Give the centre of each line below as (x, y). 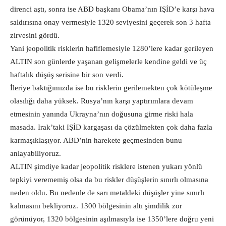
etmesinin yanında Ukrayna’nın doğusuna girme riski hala (102, 114)
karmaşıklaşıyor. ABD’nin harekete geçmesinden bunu (96, 140)
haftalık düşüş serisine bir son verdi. (68, 75)
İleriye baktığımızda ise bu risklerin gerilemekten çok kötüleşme (111, 88)
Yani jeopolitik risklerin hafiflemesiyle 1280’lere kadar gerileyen (112, 48)
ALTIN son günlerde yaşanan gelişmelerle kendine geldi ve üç (108, 62)
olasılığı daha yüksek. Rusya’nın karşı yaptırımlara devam (102, 101)
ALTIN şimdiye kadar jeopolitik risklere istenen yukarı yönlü (106, 166)
